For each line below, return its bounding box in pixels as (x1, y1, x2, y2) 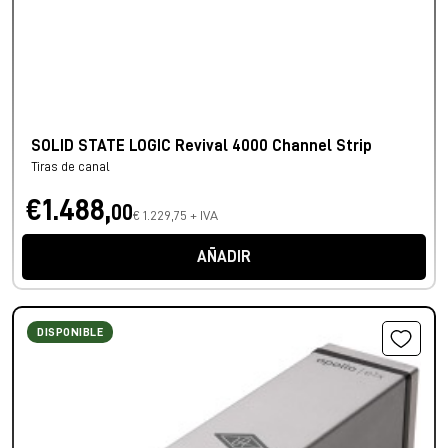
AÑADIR (197, 249, 251, 266)
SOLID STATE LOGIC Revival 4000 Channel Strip (31, 138, 372, 155)
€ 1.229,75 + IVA (133, 208, 218, 223)
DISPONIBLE (37, 326, 103, 339)
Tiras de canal (31, 160, 110, 174)
